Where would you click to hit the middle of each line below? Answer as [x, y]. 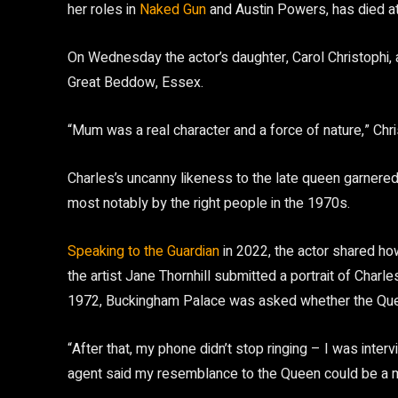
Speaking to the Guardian [143, 251]
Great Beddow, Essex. [135, 83]
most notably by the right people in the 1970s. [209, 203]
